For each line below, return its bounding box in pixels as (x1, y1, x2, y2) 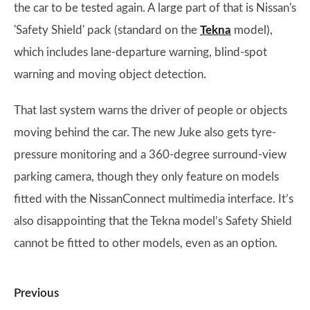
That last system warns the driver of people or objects (14, 104, 287, 116)
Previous (14, 287, 59, 299)
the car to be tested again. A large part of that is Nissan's (14, 2, 296, 14)
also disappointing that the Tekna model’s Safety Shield (14, 215, 292, 227)
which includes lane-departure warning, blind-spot (14, 46, 267, 58)
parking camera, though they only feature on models (14, 171, 279, 183)
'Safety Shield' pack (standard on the (14, 24, 200, 36)
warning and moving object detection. (14, 69, 209, 80)
